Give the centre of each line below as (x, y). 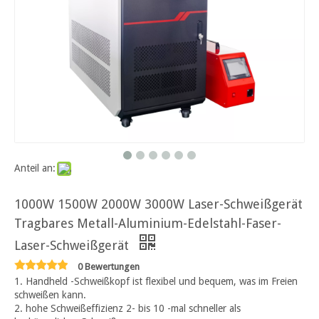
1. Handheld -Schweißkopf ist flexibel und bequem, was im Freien (156, 281)
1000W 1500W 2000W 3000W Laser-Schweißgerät (158, 204)
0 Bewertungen (109, 266)
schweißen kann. (50, 294)
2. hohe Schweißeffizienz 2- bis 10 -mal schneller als (127, 308)
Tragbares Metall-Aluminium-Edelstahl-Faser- (148, 223)
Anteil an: (35, 168)
